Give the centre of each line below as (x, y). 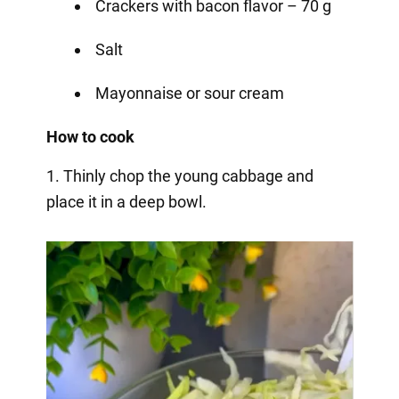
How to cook (90, 136)
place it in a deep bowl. (126, 201)
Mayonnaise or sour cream (189, 93)
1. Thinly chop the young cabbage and (179, 175)
